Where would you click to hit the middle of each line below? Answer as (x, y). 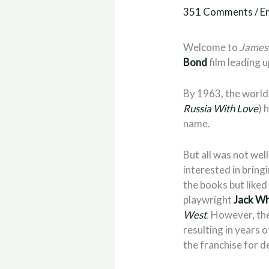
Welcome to (212, 47)
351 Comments (218, 12)
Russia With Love (221, 109)
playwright (209, 200)
